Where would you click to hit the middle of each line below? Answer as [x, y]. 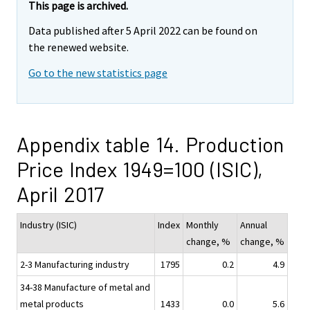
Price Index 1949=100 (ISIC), [140, 169]
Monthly [202, 225]
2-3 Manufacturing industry [75, 265]
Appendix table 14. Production [150, 144]
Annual [254, 225]
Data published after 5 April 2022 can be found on [143, 31]
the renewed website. [79, 47]
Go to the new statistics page [98, 73]
